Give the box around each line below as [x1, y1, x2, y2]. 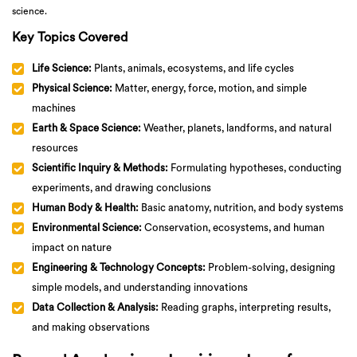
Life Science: [32, 63, 92, 74]
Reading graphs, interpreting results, [159, 302, 331, 313]
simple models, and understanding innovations [32, 282, 248, 293]
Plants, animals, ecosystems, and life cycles [92, 63, 294, 74]
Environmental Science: [32, 222, 142, 233]
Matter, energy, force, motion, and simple [112, 83, 307, 94]
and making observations [32, 322, 150, 333]
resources [32, 143, 78, 154]
